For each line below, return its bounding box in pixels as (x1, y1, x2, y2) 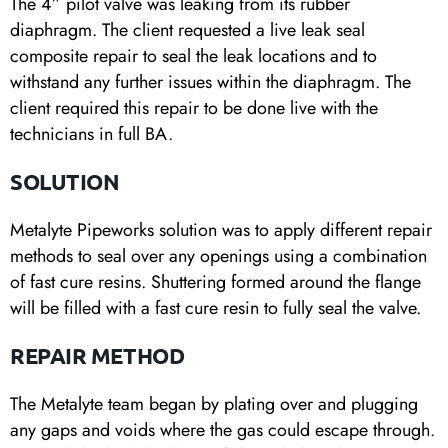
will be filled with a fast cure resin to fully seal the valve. (10, 295, 421, 322)
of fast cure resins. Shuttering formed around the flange (10, 269, 421, 296)
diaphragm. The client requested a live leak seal (10, 17, 365, 44)
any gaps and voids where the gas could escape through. (10, 417, 435, 444)
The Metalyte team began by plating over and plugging (10, 391, 418, 418)
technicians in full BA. (10, 121, 173, 148)
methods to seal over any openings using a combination (10, 243, 427, 270)
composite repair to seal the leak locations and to (10, 43, 377, 70)
